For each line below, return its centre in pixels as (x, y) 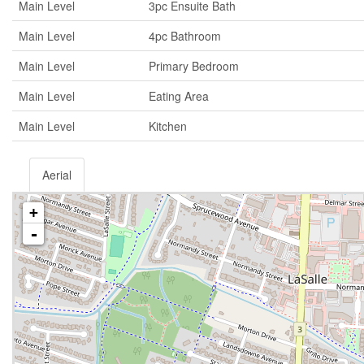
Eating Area (179, 95)
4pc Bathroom (185, 35)
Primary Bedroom (194, 65)
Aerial (57, 174)
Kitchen (168, 126)
